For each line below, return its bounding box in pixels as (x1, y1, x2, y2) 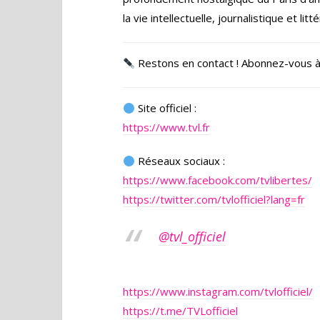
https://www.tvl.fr (123, 120, 210, 134)
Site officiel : (135, 101, 197, 115)
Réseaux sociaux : (135, 154, 226, 168)
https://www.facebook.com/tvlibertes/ (123, 173, 312, 187)
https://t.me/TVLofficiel (123, 304, 238, 318)
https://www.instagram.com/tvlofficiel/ (123, 284, 313, 299)
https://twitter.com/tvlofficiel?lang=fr (123, 192, 305, 206)
